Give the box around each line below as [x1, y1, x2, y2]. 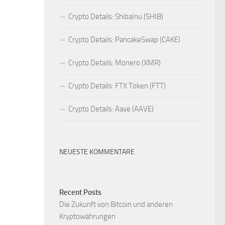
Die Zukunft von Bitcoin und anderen [59, 200, 173, 209]
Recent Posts [59, 188, 101, 197]
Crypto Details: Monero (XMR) [68, 58, 161, 68]
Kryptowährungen [59, 212, 116, 221]
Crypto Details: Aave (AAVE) [68, 104, 154, 114]
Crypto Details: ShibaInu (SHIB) [68, 12, 163, 22]
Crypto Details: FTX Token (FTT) [68, 81, 166, 91]
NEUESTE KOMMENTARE [59, 148, 135, 157]
